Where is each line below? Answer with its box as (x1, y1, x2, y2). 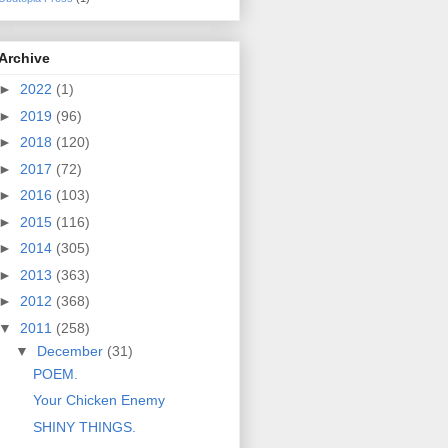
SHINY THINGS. (32, 418, 136, 435)
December (36, 342, 107, 359)
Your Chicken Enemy (32, 392, 165, 409)
